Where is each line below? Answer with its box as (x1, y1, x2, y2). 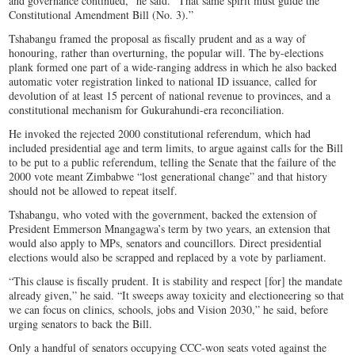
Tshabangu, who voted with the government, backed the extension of (9, 206, 318, 222)
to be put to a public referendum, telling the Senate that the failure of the (9, 154, 337, 170)
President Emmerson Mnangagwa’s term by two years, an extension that (9, 220, 331, 236)
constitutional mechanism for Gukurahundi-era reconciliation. (9, 101, 285, 117)
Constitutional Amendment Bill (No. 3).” (9, 6, 194, 22)
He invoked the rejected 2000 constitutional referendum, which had (9, 125, 311, 141)
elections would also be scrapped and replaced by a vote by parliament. (9, 249, 327, 265)
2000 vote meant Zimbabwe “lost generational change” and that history (9, 168, 328, 184)
